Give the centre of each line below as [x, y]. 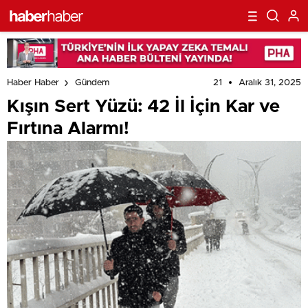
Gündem [92, 83]
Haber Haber [33, 83]
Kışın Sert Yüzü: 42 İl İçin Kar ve [143, 106]
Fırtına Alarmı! [68, 128]
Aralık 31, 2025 [270, 82]
